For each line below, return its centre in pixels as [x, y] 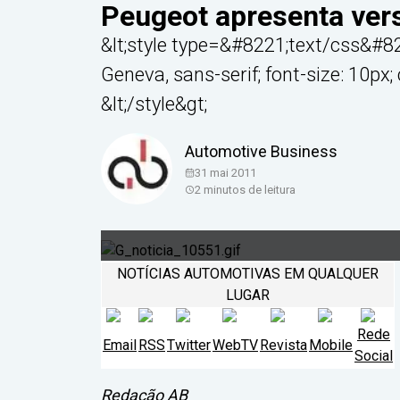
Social [374, 356]
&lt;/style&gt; [154, 104]
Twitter [189, 345]
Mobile [331, 345]
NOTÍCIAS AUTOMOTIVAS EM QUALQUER [248, 274]
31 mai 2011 [225, 173]
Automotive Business [261, 151]
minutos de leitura [248, 190]
